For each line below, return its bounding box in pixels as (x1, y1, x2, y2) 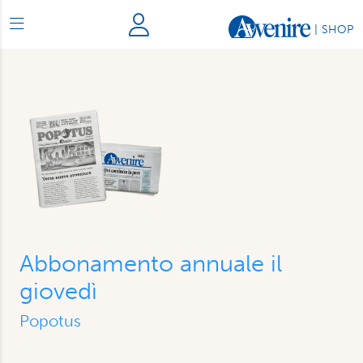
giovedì (19, 277, 97, 305)
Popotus (19, 311, 81, 331)
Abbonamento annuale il (19, 250, 282, 277)
